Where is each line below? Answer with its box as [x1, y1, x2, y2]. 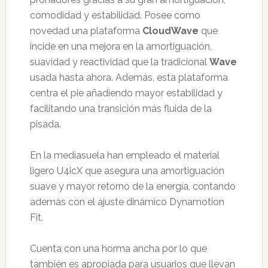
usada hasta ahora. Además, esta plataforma [29, 72, 228, 83]
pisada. [29, 118, 61, 130]
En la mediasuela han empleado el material [29, 150, 220, 161]
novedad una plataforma [29, 25, 142, 36]
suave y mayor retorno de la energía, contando [29, 181, 236, 192]
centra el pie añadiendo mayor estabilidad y [29, 87, 223, 99]
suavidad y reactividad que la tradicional [29, 56, 209, 68]
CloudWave [142, 25, 199, 36]
